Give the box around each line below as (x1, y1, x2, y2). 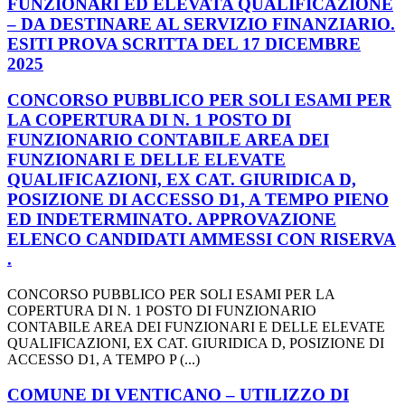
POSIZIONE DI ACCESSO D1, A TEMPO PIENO (7, 190, 389, 210)
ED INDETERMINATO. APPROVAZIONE (7, 210, 336, 230)
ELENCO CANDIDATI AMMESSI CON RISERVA (7, 230, 396, 250)
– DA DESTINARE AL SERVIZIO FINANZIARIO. (7, 14, 395, 33)
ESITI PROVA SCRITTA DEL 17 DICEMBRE (7, 33, 361, 53)
